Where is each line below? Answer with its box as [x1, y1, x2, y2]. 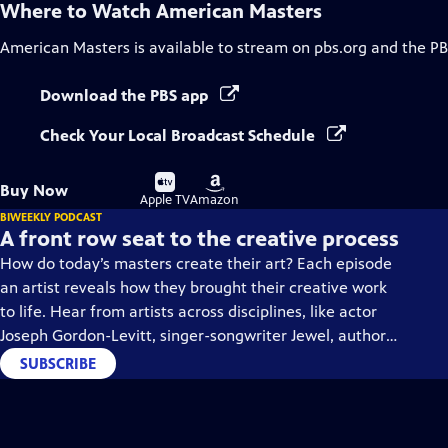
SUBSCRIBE [20, 354, 96, 373]
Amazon [190, 192, 239, 208]
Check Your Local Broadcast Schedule [40, 126, 319, 145]
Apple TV [140, 192, 190, 208]
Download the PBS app [40, 86, 212, 105]
